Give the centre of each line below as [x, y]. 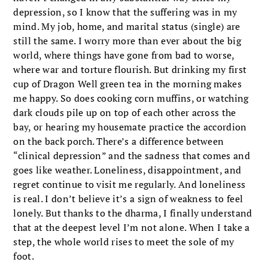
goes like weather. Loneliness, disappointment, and [127, 170]
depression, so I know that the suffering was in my [125, 12]
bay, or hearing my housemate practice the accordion [130, 127]
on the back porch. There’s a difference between [119, 141]
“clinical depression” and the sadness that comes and [132, 155]
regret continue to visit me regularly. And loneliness [130, 184]
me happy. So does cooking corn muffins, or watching [131, 98]
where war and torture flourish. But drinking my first [130, 69]
